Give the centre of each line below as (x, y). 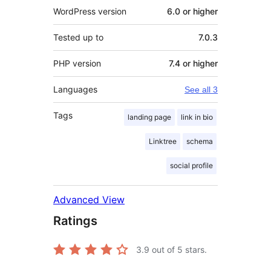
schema (200, 142)
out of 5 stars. (178, 250)
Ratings (75, 221)
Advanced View (89, 200)
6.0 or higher (192, 11)
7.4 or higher (193, 64)
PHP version (77, 64)
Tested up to (78, 38)
